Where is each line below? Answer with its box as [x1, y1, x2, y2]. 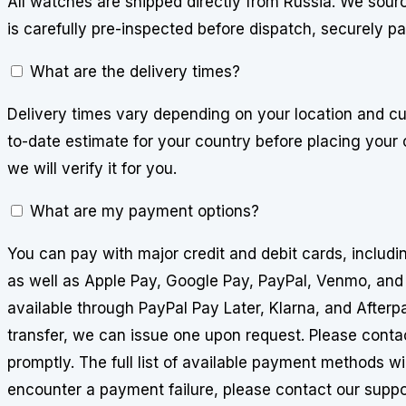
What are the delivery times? [30, 63, 240, 82]
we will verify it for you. [7, 159, 177, 179]
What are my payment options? [30, 202, 259, 221]
